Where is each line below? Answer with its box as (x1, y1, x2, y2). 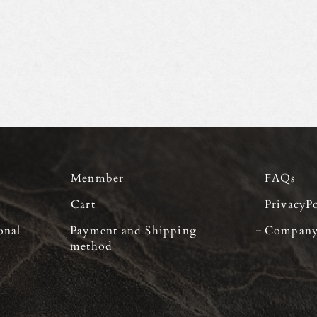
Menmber (71, 169, 125, 186)
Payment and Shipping (70, 221, 197, 238)
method (70, 237, 113, 254)
